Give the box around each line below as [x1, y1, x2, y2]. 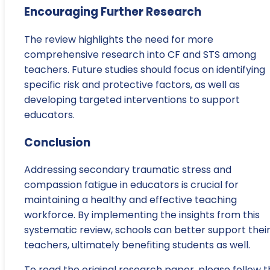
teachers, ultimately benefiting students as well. [24, 238, 250, 253]
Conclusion [24, 134, 90, 151]
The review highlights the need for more [24, 32, 213, 46]
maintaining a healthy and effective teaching [24, 193, 237, 207]
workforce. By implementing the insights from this [24, 208, 260, 222]
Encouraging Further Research [24, 4, 201, 20]
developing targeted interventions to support [24, 92, 240, 107]
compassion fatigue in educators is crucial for [24, 178, 239, 192]
